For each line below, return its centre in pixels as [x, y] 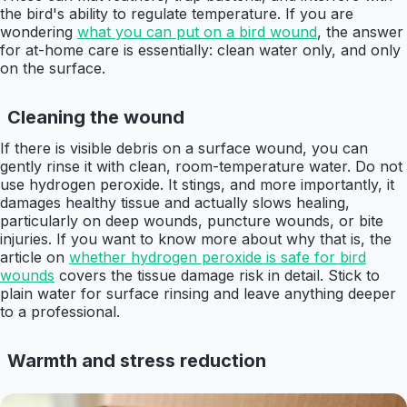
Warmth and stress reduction [137, 361]
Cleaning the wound [96, 118]
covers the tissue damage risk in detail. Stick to [217, 276]
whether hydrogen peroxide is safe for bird [218, 258]
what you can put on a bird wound [197, 32]
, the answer [360, 32]
